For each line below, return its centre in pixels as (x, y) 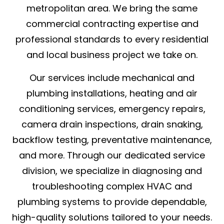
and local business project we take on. (112, 54)
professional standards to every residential (112, 39)
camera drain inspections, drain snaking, (112, 124)
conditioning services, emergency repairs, (112, 108)
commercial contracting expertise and (112, 23)
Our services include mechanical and (112, 77)
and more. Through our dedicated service (112, 155)
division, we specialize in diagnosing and (112, 170)
